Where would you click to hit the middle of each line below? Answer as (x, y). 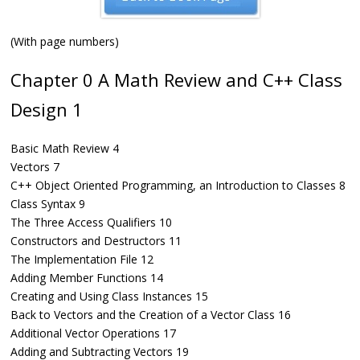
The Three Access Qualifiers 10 (91, 223)
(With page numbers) (65, 42)
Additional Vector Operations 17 (93, 333)
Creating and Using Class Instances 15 (109, 297)
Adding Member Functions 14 (87, 278)
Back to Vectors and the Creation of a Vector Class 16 (151, 315)
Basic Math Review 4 (65, 149)
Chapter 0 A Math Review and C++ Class (176, 80)
